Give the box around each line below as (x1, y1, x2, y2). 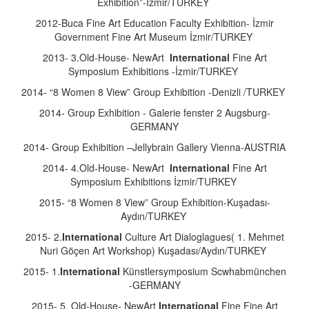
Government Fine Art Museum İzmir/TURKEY (54, 30, 255, 43)
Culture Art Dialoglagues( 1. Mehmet (124, 230, 284, 243)
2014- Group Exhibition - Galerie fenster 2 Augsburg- (39, 106, 270, 119)
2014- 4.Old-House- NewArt (42, 161, 170, 175)
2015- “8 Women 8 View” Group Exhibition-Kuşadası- (39, 195, 270, 209)
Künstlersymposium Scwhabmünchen (122, 264, 286, 278)
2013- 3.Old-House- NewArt (42, 50, 170, 64)
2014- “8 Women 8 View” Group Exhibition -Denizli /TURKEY (21, 85, 288, 99)
